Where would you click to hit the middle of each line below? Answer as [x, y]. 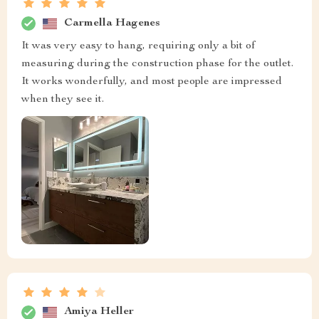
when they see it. [63, 100]
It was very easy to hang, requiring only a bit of [138, 47]
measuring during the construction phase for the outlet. [157, 64]
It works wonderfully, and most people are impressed [152, 82]
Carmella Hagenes [112, 23]
